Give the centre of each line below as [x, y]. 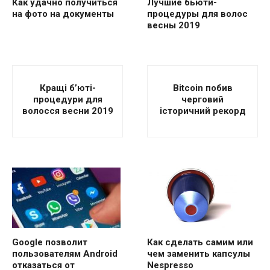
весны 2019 [174, 26]
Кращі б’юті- [67, 88]
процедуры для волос [197, 14]
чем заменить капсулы [199, 254]
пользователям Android [65, 254]
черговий [202, 99]
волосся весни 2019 [67, 111]
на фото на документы [63, 14]
